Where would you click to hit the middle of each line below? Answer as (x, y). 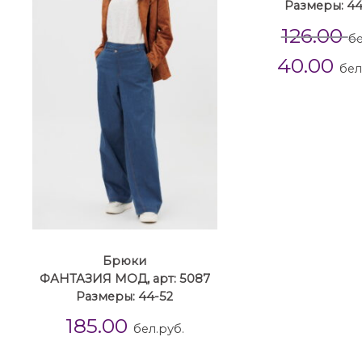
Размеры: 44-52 (125, 296)
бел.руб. (158, 328)
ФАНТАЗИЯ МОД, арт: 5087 (124, 278)
